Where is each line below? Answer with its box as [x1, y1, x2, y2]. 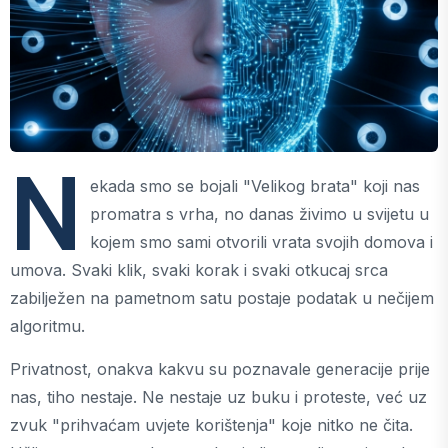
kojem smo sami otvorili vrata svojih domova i [90, 232, 433, 252]
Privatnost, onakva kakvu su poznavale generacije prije [10, 359, 430, 379]
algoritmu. [10, 316, 85, 336]
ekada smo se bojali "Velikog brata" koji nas [90, 176, 420, 196]
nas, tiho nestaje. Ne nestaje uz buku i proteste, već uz [10, 387, 427, 407]
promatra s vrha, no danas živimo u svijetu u [90, 204, 429, 224]
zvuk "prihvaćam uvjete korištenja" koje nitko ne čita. [10, 415, 413, 435]
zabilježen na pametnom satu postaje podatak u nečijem [10, 288, 434, 308]
